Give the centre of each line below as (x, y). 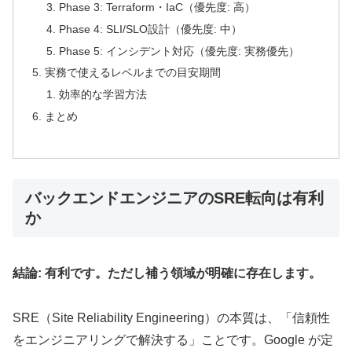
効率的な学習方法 (103, 95)
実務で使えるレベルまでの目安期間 (133, 73)
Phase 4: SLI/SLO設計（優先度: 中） (150, 29)
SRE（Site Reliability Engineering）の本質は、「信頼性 (171, 318)
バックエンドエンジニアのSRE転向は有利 (174, 198)
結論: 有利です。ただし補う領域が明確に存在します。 (167, 273)
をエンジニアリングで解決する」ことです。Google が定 (173, 340)
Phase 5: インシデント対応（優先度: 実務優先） (179, 51)
